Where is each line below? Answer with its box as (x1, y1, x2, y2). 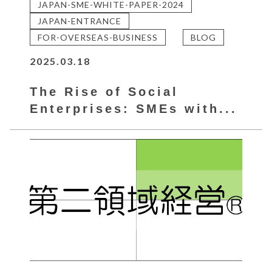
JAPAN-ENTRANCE (38, 15, 122, 26)
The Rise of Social (30, 84, 179, 98)
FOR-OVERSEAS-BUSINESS (38, 32, 158, 42)
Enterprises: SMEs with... (30, 101, 238, 115)
